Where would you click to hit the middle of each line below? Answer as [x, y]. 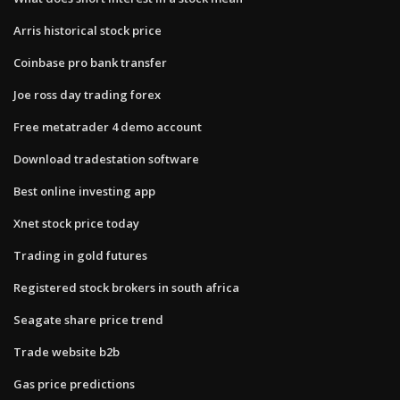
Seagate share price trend [88, 319]
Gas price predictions [74, 383]
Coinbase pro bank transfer [90, 62]
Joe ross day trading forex [87, 94]
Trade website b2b [67, 351]
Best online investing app [84, 191]
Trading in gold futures [80, 255]
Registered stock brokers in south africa [126, 287]
